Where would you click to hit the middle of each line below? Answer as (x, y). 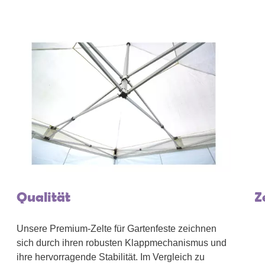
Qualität (44, 197)
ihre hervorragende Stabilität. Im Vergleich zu (111, 257)
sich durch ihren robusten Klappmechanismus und (122, 243)
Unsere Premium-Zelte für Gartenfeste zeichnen (117, 229)
